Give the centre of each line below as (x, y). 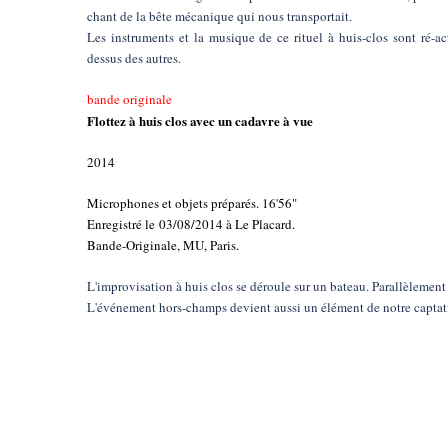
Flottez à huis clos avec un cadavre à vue (200, 120)
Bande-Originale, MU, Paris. (163, 245)
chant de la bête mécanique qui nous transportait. (219, 16)
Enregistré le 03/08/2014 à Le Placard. (191, 224)
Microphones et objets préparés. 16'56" (192, 203)
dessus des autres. (134, 58)
